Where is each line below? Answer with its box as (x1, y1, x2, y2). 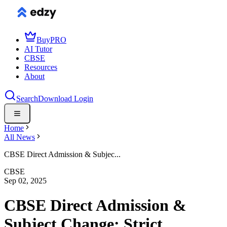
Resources (24, 63, 57, 71)
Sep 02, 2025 (4, 176, 47, 185)
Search (16, 94, 38, 103)
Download (38, 94, 74, 103)
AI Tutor (24, 45, 52, 53)
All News (4, 133, 35, 141)
